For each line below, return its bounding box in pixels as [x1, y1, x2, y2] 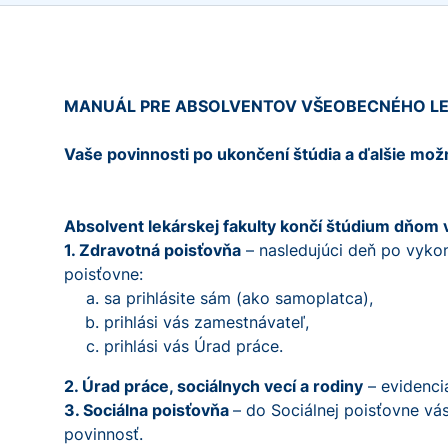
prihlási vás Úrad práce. [104, 336, 283, 356]
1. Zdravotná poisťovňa [64, 240, 241, 260]
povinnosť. [64, 424, 143, 444]
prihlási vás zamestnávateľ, [104, 312, 309, 332]
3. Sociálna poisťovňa [64, 400, 233, 420]
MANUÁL [64, 96, 140, 116]
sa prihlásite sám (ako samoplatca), [104, 288, 373, 308]
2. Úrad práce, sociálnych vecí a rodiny [64, 376, 363, 396]
